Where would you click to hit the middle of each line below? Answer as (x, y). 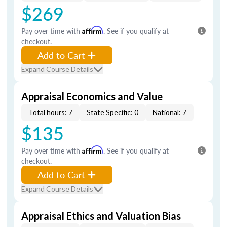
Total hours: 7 (50, 112)
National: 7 (169, 112)
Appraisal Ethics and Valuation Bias (101, 216)
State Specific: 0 (112, 112)
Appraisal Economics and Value (92, 96)
